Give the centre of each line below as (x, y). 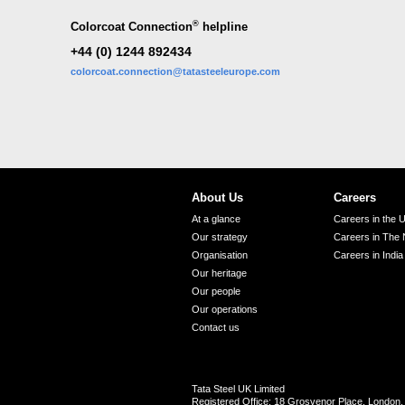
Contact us (216, 328)
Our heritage (220, 273)
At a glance (217, 219)
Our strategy (220, 237)
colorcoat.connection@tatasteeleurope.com (175, 71)
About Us (218, 198)
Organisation (220, 255)
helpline (223, 27)
